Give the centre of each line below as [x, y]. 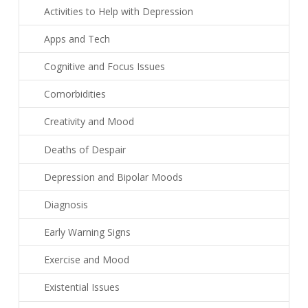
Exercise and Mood [86, 260]
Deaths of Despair [85, 149]
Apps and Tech [77, 38]
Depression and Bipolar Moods [113, 177]
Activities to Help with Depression [118, 11]
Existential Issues [81, 287]
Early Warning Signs [87, 232]
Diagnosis [66, 204]
